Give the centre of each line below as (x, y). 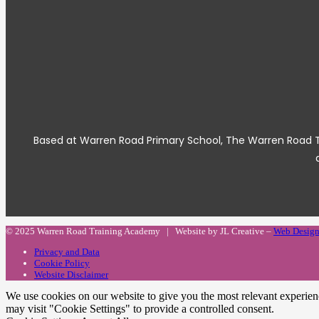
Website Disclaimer (71, 275)
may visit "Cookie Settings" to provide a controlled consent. (140, 309)
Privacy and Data (67, 252)
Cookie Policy (62, 263)
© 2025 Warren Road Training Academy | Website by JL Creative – (140, 231)
